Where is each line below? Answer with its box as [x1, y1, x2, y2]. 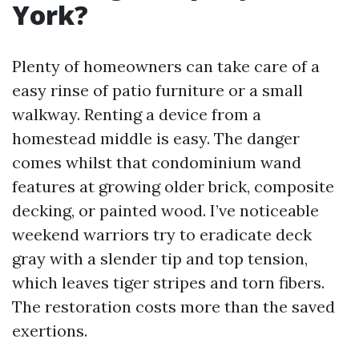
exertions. [12, 321, 87, 341]
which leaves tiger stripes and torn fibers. [12, 272, 325, 292]
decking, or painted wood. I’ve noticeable [12, 200, 319, 220]
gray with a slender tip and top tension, [12, 248, 308, 268]
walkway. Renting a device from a [12, 104, 261, 124]
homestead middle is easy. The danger [12, 128, 300, 148]
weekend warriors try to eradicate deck [12, 224, 312, 244]
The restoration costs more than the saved [12, 296, 335, 317]
